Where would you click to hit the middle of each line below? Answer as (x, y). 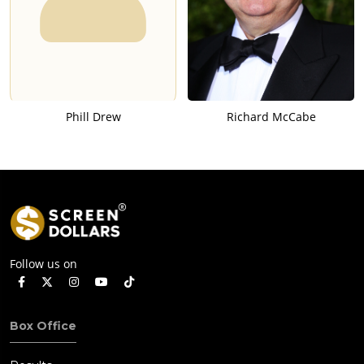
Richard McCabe (271, 117)
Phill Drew (93, 117)
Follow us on (43, 263)
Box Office (43, 325)
